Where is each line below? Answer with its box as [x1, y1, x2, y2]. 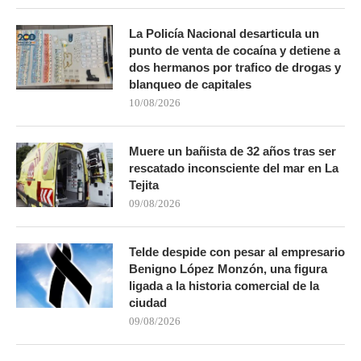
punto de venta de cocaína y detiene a [129, 43, 340, 57]
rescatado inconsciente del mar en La [129, 160, 338, 175]
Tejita [129, 177, 159, 192]
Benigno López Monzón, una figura [129, 261, 327, 276]
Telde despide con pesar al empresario [129, 244, 345, 259]
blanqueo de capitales [129, 77, 251, 91]
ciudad [129, 295, 167, 309]
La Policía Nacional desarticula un [129, 26, 319, 40]
